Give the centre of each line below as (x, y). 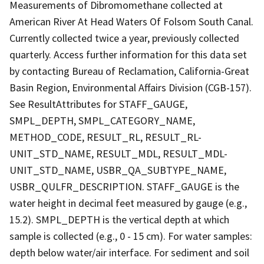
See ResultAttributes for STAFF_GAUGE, (98, 104)
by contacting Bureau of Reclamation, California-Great (129, 71)
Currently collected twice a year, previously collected (124, 38)
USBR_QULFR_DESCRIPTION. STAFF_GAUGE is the (124, 186)
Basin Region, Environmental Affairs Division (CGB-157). (131, 87)
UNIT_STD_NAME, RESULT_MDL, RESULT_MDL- (118, 153)
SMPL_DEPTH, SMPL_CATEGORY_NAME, (102, 120)
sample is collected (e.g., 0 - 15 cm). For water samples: (131, 236)
